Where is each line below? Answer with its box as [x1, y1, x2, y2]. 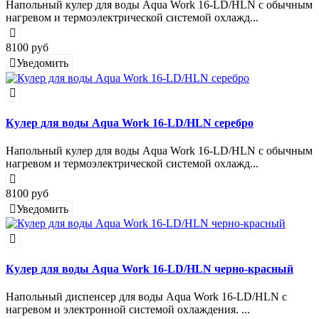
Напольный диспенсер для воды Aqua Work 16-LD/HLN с [6, 291, 287, 303]
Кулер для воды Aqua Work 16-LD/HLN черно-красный [6, 262, 293, 275]
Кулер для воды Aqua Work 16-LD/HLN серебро [6, 116, 253, 129]
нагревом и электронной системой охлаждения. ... [6, 303, 250, 316]
